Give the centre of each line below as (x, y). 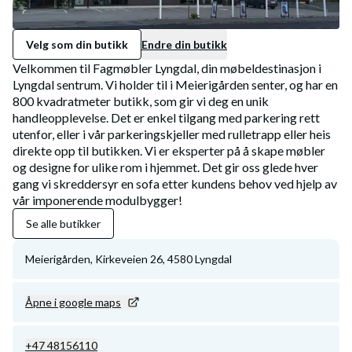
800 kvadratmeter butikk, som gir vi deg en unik (141, 101)
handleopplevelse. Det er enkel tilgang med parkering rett (166, 118)
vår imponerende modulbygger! (97, 200)
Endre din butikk (184, 45)
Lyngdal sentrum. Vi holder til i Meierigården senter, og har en (175, 85)
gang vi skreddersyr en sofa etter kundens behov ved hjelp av (175, 184)
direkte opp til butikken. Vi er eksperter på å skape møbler (169, 151)
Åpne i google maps (73, 302)
